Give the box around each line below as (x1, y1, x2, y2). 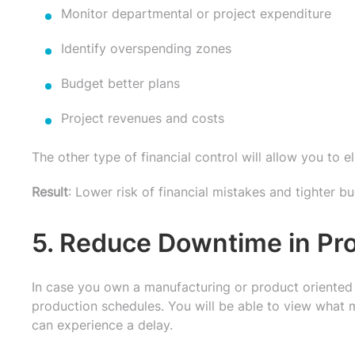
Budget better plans (61, 74, 180, 91)
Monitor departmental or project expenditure (61, 5, 331, 21)
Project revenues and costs (61, 109, 224, 126)
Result (32, 183, 68, 200)
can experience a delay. (32, 316, 173, 333)
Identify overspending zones (61, 40, 231, 56)
